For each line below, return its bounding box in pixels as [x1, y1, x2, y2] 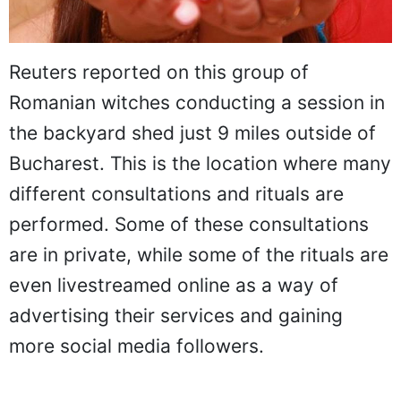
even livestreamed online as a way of [9, 274, 338, 297]
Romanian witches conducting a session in [9, 91, 385, 115]
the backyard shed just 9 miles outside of [9, 122, 376, 145]
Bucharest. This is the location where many [9, 152, 391, 175]
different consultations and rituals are [9, 183, 344, 206]
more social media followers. [9, 335, 264, 358]
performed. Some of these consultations [9, 213, 369, 236]
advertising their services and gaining [9, 304, 343, 328]
